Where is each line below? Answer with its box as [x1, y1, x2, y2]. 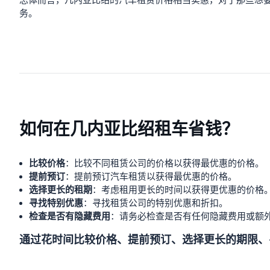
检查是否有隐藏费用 [29, 210, 110, 223]
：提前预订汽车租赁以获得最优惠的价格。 [65, 171, 237, 182]
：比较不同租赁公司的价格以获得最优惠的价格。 [65, 158, 264, 169]
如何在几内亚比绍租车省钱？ [19, 119, 239, 140]
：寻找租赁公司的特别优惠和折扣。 [83, 198, 228, 209]
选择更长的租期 [29, 183, 92, 196]
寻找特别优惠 [29, 196, 83, 210]
